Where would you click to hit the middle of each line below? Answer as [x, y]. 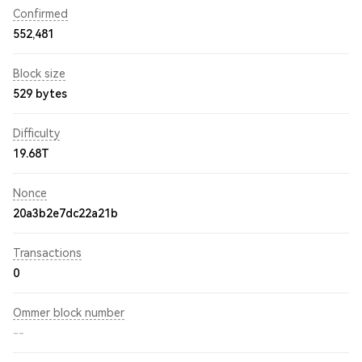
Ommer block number [69, 313]
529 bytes [40, 94]
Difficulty [36, 133]
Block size [39, 74]
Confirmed [40, 14]
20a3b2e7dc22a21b [65, 213]
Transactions [47, 253]
